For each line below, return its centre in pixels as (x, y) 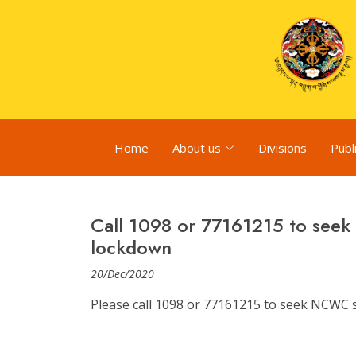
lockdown (131, 248)
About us (197, 148)
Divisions (282, 148)
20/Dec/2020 (122, 274)
